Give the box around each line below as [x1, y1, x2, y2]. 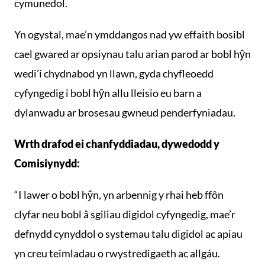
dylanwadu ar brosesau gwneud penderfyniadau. [14, 106, 235, 119]
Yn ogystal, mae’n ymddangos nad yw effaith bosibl [14, 28, 245, 41]
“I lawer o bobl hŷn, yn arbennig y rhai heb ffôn [14, 188, 224, 201]
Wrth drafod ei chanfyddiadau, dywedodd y [14, 137, 219, 150]
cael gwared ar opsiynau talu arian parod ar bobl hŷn [14, 47, 251, 60]
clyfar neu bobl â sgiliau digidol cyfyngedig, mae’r [14, 208, 235, 221]
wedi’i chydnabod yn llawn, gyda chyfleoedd [14, 67, 214, 80]
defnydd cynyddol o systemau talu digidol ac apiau [14, 227, 243, 240]
